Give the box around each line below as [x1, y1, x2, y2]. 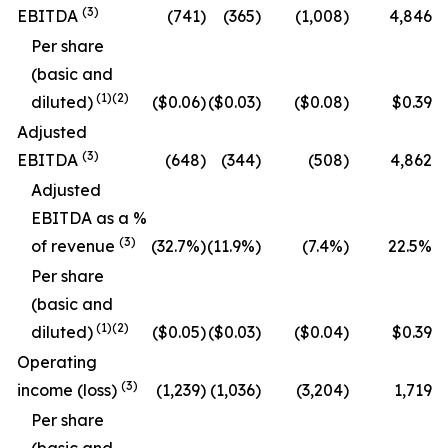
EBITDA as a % [31, 208, 147, 228]
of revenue [31, 236, 115, 256]
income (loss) [17, 380, 121, 400]
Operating [17, 352, 97, 372]
